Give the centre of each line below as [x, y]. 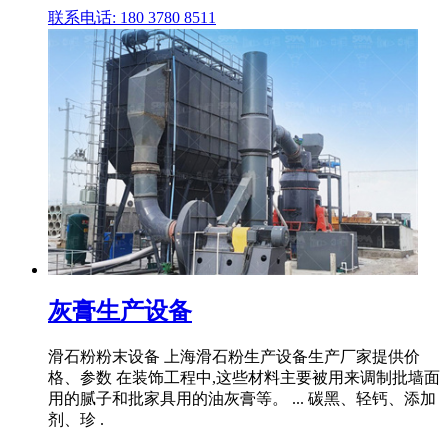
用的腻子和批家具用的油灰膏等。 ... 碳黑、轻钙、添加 [242, 398]
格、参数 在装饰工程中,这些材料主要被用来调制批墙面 [244, 377]
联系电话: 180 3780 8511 [132, 17]
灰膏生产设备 [120, 310]
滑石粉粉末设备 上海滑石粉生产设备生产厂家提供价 [234, 356]
